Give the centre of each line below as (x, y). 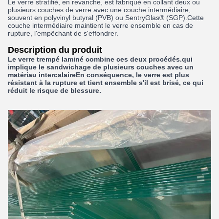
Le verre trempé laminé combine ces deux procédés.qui (100, 59)
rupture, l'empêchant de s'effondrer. (63, 33)
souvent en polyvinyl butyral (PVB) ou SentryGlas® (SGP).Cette (106, 18)
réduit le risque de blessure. (55, 90)
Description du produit (55, 50)
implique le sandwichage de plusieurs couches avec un (101, 67)
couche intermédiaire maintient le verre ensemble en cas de (100, 25)
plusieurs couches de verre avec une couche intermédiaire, (99, 10)
